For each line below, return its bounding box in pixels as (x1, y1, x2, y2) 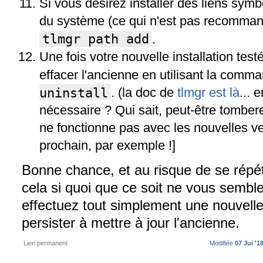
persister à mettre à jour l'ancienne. (22, 215, 240, 231)
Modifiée (210, 240, 235, 247)
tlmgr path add (42, 31, 149, 46)
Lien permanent (23, 240, 68, 247)
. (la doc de (111, 85, 177, 100)
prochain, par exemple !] (39, 138, 176, 153)
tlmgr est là (177, 85, 240, 100)
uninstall (39, 85, 108, 100)
